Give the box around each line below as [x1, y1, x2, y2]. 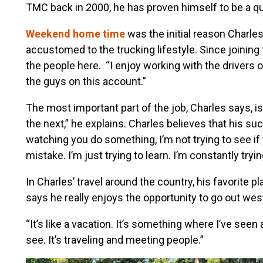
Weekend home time [25, 27, 127, 40]
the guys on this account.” [25, 75, 146, 87]
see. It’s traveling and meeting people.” [25, 233, 204, 246]
